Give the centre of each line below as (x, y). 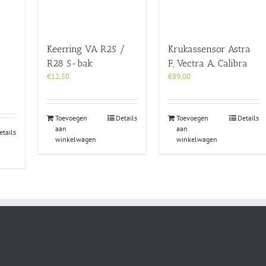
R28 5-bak (69, 64)
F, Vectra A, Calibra (208, 64)
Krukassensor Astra (210, 49)
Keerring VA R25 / (86, 49)
